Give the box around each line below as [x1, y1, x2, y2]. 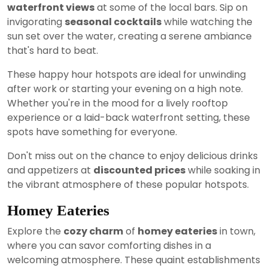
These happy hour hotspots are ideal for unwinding [7, 68, 246, 82]
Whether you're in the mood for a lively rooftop [7, 96, 228, 111]
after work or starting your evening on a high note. [7, 82, 243, 96]
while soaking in [185, 163, 260, 178]
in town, [217, 224, 255, 239]
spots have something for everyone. [7, 125, 177, 139]
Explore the [7, 224, 63, 239]
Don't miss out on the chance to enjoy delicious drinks [7, 149, 258, 163]
